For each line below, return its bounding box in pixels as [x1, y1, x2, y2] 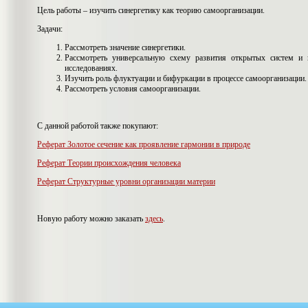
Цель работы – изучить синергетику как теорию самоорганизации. [37, 5, 265, 16]
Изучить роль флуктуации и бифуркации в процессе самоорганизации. [65, 74, 307, 84]
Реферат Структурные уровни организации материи [37, 177, 215, 187]
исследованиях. [65, 63, 118, 74]
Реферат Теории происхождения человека [37, 158, 181, 168]
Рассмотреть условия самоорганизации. [65, 84, 201, 94]
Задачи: [37, 24, 63, 34]
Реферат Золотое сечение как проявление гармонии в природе [37, 140, 250, 150]
